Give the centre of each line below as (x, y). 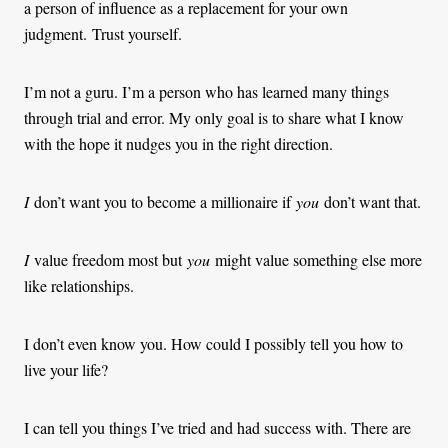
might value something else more (318, 260)
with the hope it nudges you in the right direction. (178, 144)
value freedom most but (110, 260)
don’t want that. (370, 202)
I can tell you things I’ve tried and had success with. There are (217, 428)
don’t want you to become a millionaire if (162, 202)
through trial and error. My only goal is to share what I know (214, 118)
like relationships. (79, 286)
